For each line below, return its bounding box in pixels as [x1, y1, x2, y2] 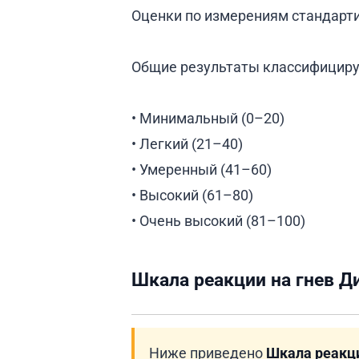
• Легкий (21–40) [131, 135, 243, 152]
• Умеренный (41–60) [131, 160, 272, 178]
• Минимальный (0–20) [131, 109, 284, 127]
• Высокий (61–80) [131, 186, 253, 204]
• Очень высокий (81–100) [131, 212, 305, 229]
